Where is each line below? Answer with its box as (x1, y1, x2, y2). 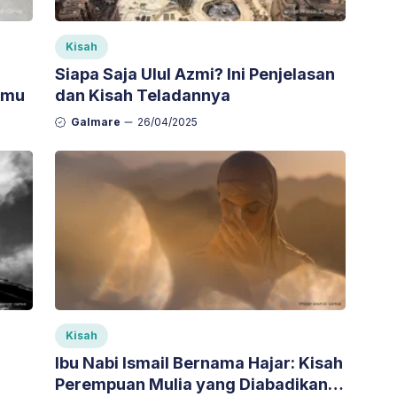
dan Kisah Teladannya (55, 86, 230, 105)
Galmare (71, 115, 121, 129)
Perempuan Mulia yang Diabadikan (55, 375, 328, 394)
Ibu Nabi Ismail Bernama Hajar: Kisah (55, 354, 343, 373)
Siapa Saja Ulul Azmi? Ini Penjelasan (55, 65, 335, 84)
